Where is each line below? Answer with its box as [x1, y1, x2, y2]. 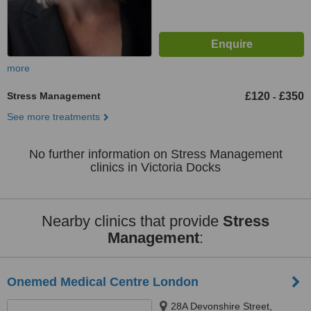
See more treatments [7, 111, 100, 122]
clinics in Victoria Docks [90, 160, 221, 174]
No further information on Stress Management [28, 147, 283, 161]
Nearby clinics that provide [42, 212, 223, 230]
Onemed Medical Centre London [7, 275, 199, 289]
